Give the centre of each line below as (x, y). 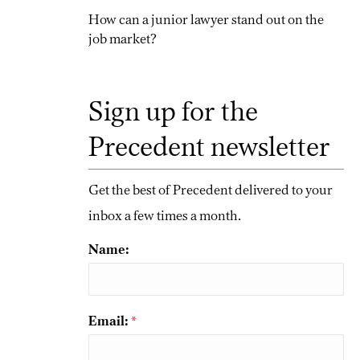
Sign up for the (173, 111)
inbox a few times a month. (165, 216)
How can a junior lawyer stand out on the (206, 20)
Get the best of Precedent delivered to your (211, 190)
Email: (108, 321)
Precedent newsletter (209, 147)
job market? (123, 39)
